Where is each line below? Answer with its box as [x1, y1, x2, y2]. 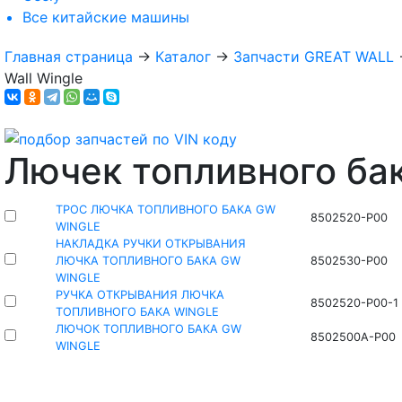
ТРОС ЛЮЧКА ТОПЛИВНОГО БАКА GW [55, 202, 275, 216]
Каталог [155, 48, 211, 66]
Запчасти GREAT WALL [233, 48, 394, 66]
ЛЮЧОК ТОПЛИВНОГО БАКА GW [55, 321, 241, 336]
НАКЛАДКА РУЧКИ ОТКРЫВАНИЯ [55, 236, 246, 250]
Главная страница [4, 48, 133, 66]
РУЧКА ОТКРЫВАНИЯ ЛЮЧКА [55, 287, 224, 301]
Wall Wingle [4, 69, 83, 88]
